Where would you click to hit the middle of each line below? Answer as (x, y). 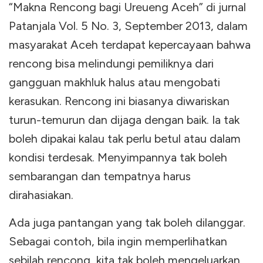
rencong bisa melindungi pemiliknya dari (111, 63)
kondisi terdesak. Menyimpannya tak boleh (118, 157)
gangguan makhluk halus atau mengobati (114, 82)
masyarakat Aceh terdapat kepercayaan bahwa (130, 44)
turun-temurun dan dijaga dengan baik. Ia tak (124, 119)
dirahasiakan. (41, 195)
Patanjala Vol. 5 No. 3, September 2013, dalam (128, 26)
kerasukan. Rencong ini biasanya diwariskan (119, 101)
